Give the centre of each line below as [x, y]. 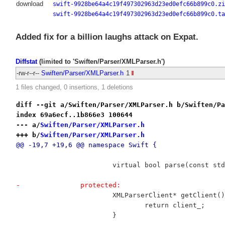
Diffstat [26, 61]
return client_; [175, 205]
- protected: [100, 185]
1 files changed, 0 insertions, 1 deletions [74, 87]
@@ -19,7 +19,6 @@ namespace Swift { [86, 145]
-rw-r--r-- [28, 73]
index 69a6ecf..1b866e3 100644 [74, 115]
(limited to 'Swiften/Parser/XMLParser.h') [101, 61]
